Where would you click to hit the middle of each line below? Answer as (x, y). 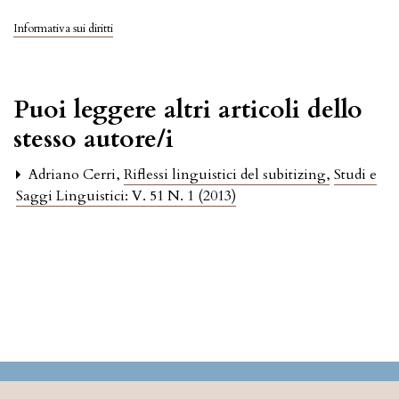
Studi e (355, 174)
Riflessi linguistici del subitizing (225, 174)
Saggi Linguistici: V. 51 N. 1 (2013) (126, 195)
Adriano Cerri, (74, 174)
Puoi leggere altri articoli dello (188, 109)
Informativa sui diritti (63, 28)
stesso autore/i (94, 138)
